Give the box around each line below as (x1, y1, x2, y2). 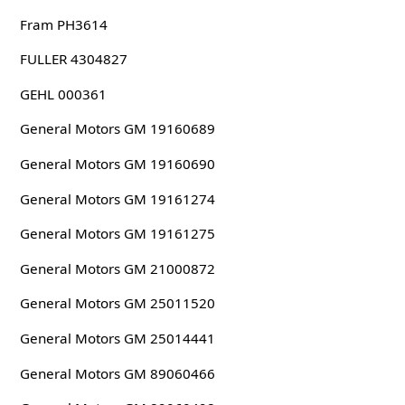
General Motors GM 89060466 (19, 363, 215, 382)
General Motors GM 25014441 (19, 328, 215, 347)
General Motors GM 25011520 (19, 294, 215, 313)
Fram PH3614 (19, 14, 108, 33)
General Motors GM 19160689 (19, 119, 215, 138)
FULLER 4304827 (19, 50, 127, 69)
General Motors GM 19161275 (19, 224, 215, 243)
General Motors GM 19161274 (19, 189, 215, 208)
